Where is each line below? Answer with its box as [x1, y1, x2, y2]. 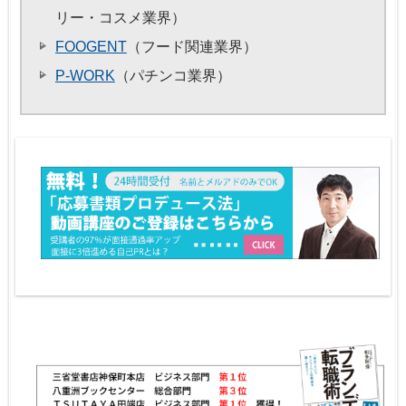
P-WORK [55, 68, 115, 84]
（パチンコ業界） [114, 68, 231, 84]
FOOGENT [55, 39, 127, 55]
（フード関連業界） [126, 39, 257, 55]
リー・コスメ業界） [55, 10, 186, 26]
